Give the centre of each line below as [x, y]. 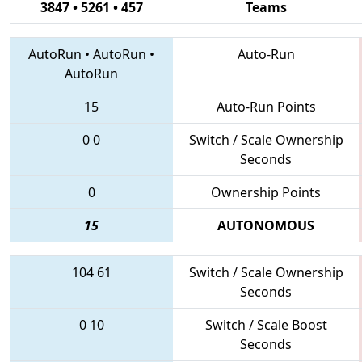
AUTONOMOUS [266, 225]
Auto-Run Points [266, 106]
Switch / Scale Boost [266, 324]
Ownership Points [266, 192]
